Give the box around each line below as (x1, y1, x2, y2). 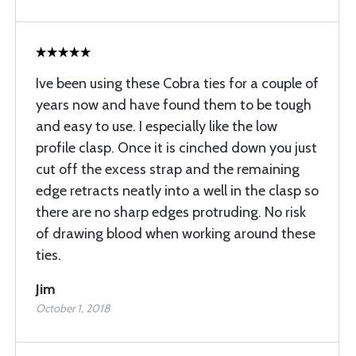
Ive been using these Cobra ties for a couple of (36, 75, 319, 93)
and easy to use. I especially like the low (36, 118, 277, 136)
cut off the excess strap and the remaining (36, 161, 300, 179)
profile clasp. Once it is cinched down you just (36, 139, 317, 157)
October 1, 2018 (36, 301, 110, 316)
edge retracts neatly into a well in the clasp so (36, 182, 319, 200)
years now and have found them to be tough (36, 96, 311, 114)
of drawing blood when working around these (36, 225, 315, 243)
